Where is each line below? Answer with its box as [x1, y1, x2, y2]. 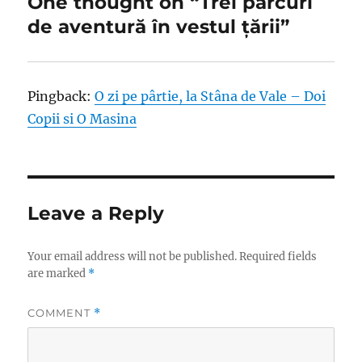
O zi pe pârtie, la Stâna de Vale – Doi [95, 88, 326, 105]
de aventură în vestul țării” [27, 15, 290, 39]
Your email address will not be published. [27, 250, 238, 264]
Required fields [239, 250, 318, 264]
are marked [27, 267, 89, 281]
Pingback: [27, 88, 95, 105]
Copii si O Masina [27, 111, 137, 128]
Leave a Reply [27, 202, 165, 225]
